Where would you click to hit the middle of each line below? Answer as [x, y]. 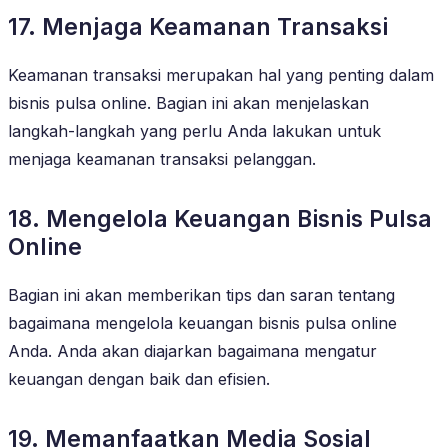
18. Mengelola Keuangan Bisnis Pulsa [220, 218]
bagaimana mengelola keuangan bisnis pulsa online [202, 322]
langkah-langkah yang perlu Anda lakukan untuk [194, 130]
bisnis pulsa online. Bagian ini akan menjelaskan [188, 102]
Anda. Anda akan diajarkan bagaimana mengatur [192, 350]
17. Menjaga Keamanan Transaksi [198, 26]
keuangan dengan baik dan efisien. [139, 378]
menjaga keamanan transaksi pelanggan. [162, 158]
